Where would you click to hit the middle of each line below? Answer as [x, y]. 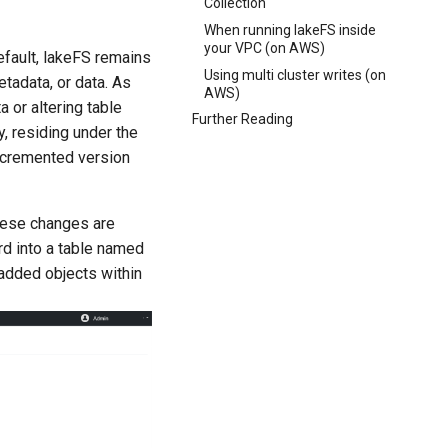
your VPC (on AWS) [264, 47]
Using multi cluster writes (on [295, 74]
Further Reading [242, 119]
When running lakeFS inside [290, 29]
